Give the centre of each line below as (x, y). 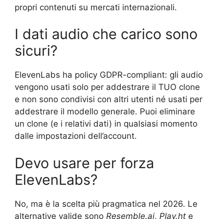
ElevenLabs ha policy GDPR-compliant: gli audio (109, 75)
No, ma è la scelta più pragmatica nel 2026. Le (106, 204)
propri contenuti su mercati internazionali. (96, 7)
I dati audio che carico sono (106, 34)
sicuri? (36, 51)
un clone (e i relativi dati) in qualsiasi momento (106, 124)
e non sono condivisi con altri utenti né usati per (109, 99)
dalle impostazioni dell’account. (76, 136)
